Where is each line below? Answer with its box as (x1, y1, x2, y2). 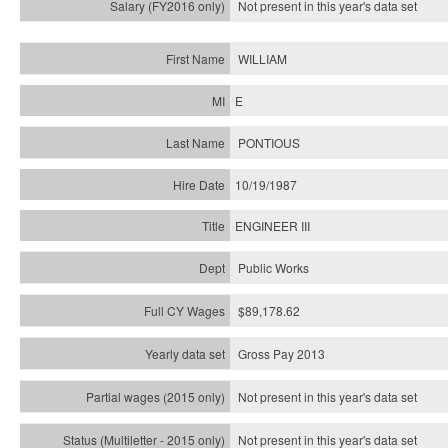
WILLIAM (238, 50, 287, 67)
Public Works (238, 259, 309, 276)
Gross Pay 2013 (238, 345, 325, 362)
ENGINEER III (235, 217, 310, 234)
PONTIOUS (238, 134, 300, 151)
